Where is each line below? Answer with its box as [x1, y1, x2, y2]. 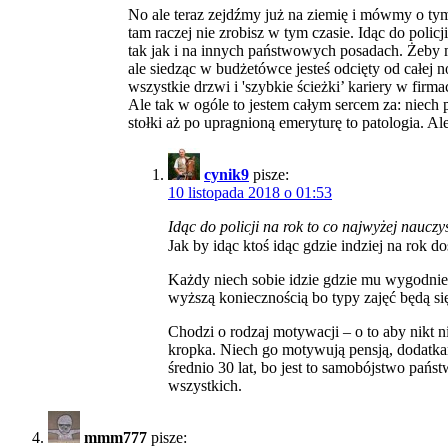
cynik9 [204, 166, 249, 184]
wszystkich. [168, 377, 242, 395]
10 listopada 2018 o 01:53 [168, 184, 332, 202]
